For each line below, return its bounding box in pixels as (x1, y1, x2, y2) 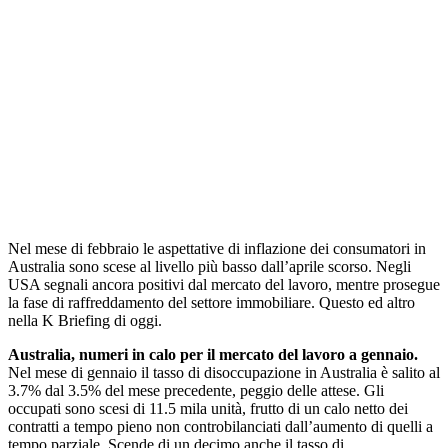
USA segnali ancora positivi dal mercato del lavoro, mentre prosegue (8, 276, 440, 294)
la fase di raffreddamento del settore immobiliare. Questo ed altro (8, 294, 415, 312)
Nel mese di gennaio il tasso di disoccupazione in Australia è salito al (8, 364, 440, 382)
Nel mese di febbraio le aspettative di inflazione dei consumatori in (8, 240, 426, 258)
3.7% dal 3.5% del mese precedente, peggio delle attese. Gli (8, 382, 384, 400)
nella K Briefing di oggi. (8, 312, 162, 330)
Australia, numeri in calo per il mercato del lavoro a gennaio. (8, 346, 418, 364)
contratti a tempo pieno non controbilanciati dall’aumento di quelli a (8, 418, 433, 436)
